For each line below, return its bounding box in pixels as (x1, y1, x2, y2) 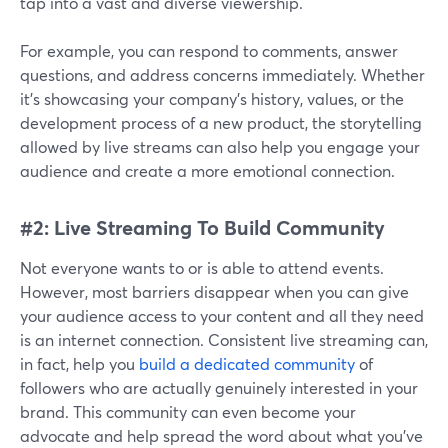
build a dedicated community (139, 353, 355, 375)
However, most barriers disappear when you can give (20, 281, 409, 303)
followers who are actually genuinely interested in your (20, 377, 418, 399)
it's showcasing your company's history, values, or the (20, 88, 404, 110)
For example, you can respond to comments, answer (20, 40, 398, 62)
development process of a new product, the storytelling (20, 112, 422, 134)
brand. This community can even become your (20, 401, 356, 423)
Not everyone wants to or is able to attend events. (20, 257, 384, 279)
